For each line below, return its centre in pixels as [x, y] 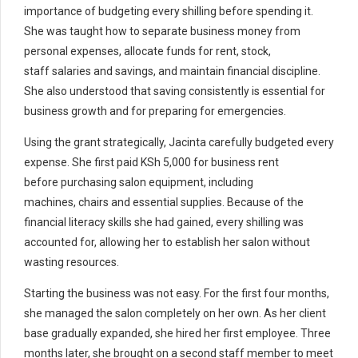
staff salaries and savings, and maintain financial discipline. [172, 71]
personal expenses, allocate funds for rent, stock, [147, 51]
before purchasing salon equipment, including [139, 182]
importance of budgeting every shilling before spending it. [169, 11]
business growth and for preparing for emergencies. [155, 111]
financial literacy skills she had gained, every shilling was [164, 222]
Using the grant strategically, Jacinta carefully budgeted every [179, 142]
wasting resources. [72, 262]
